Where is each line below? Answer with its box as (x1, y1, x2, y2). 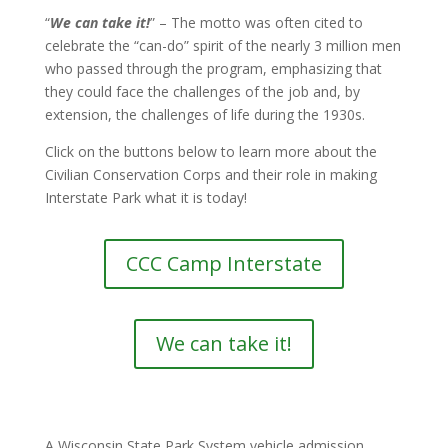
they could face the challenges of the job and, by (44, 82, 360, 101)
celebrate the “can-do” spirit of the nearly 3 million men (44, 36, 401, 55)
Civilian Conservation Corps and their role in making (44, 165, 377, 184)
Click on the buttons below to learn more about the (44, 142, 377, 161)
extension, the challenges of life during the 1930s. (44, 105, 365, 124)
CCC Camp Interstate (125, 250, 322, 277)
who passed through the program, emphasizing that (44, 59, 382, 78)
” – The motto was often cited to (149, 13, 363, 32)
